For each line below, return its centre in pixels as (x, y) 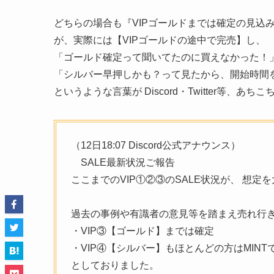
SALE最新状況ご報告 (123, 162)
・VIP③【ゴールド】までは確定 (143, 231)
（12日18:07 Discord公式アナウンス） (156, 145)
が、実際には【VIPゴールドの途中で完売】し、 (160, 40)
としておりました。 (115, 265)
